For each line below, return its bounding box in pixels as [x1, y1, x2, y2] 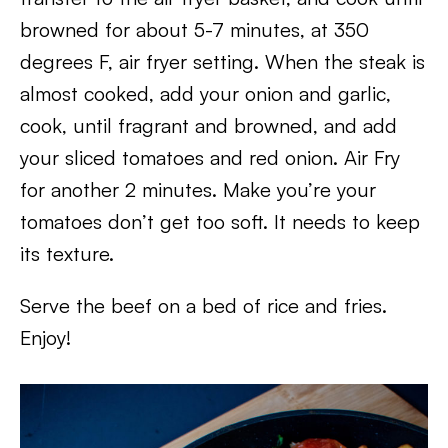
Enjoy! [20, 325, 71, 351]
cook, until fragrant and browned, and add [20, 113, 397, 139]
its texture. [20, 241, 114, 267]
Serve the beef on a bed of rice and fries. [20, 293, 387, 319]
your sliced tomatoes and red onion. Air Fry [20, 145, 400, 171]
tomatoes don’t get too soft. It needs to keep [20, 209, 420, 235]
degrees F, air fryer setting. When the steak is [20, 49, 425, 75]
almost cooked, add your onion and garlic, [20, 81, 391, 107]
